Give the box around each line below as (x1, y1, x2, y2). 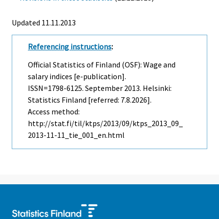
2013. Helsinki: (123, 83, 172, 93)
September (85, 83, 123, 93)
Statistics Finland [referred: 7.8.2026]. (28, 95, 152, 105)
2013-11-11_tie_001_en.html (28, 130, 125, 140)
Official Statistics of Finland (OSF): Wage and (28, 60, 175, 70)
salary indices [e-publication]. (28, 71, 126, 82)
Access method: (28, 107, 80, 117)
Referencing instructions (28, 42, 111, 52)
